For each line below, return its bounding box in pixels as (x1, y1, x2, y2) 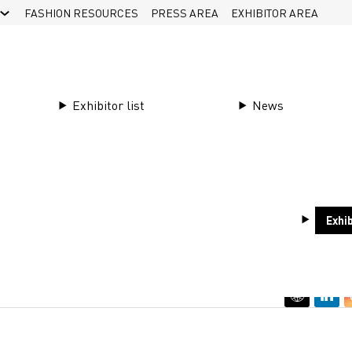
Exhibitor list (72, 97, 145, 113)
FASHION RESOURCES (24, 5, 138, 20)
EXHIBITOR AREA (230, 5, 318, 20)
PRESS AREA (150, 5, 218, 20)
